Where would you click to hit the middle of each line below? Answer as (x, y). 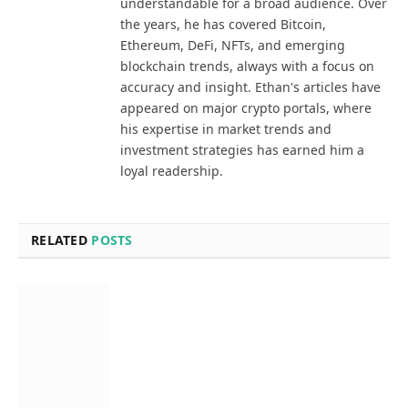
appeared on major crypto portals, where (246, 108)
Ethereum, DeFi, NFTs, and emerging (233, 46)
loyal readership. (172, 171)
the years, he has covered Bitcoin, (223, 25)
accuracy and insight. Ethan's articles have (250, 87)
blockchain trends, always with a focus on (247, 66)
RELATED (61, 240)
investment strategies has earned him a (242, 150)
